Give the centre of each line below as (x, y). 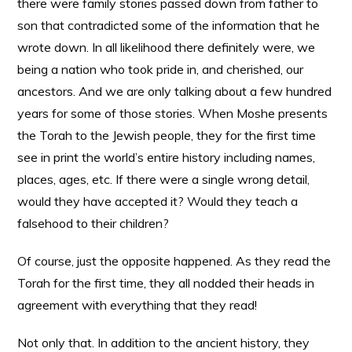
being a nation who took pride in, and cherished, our (161, 69)
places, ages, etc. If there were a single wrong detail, (164, 179)
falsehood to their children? (93, 223)
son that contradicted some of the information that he (169, 25)
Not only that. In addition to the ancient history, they (164, 343)
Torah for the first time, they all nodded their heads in (166, 283)
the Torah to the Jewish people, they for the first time (167, 135)
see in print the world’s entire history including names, (167, 157)
